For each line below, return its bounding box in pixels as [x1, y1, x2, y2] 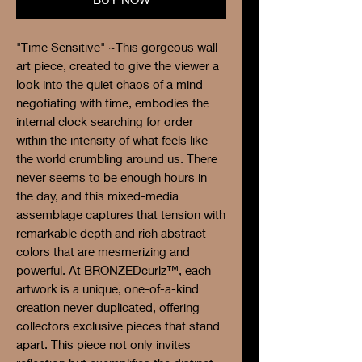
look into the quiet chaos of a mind [16, 76, 203, 91]
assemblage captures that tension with [16, 206, 225, 221]
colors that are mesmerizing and [16, 243, 190, 259]
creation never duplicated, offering [16, 299, 200, 314]
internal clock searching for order [16, 113, 193, 128]
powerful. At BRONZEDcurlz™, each [16, 262, 211, 277]
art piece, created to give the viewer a [16, 57, 219, 73]
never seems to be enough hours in [16, 169, 207, 184]
